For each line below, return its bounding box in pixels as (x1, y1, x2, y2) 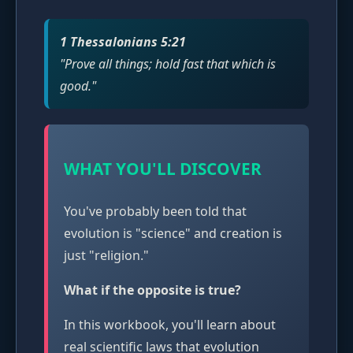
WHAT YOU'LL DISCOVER (64, 157, 262, 180)
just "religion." (64, 246, 149, 264)
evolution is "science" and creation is (64, 224, 282, 242)
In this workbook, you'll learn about (64, 315, 276, 333)
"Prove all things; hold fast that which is (60, 54, 276, 72)
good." (60, 76, 96, 95)
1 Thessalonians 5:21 (60, 32, 186, 50)
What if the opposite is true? (64, 281, 241, 299)
